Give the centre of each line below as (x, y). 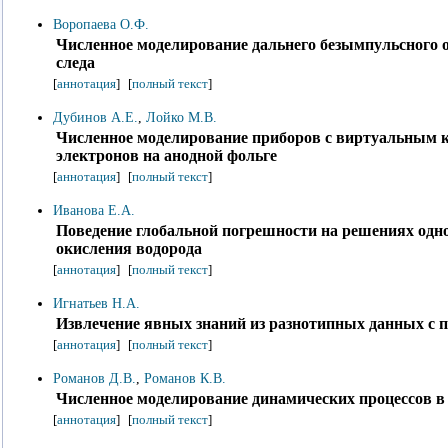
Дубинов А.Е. (95, 117)
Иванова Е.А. (94, 210)
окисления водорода (129, 249)
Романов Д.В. (94, 378)
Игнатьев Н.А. (96, 303)
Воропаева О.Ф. (101, 24)
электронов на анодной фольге (166, 156)
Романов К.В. (185, 378)
